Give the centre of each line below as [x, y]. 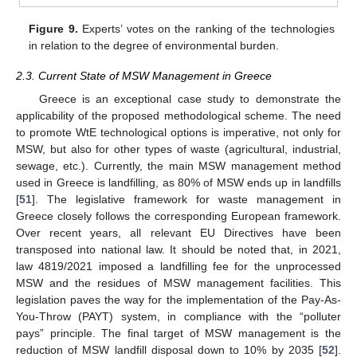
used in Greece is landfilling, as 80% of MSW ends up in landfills [178, 182]
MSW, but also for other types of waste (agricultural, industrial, [178, 149]
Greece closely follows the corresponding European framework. [178, 216]
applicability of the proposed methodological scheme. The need [178, 115]
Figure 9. [53, 29]
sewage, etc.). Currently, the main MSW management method [178, 165]
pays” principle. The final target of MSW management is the [178, 333]
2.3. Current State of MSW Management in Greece [144, 76]
